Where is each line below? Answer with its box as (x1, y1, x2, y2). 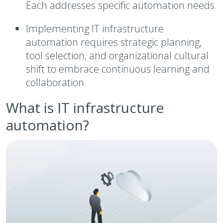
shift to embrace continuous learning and (26, 62, 210, 76)
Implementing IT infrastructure (26, 22, 164, 35)
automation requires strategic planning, (26, 35, 202, 49)
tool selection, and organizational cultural (26, 49, 209, 62)
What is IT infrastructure (6, 98, 164, 117)
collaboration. (26, 76, 87, 89)
